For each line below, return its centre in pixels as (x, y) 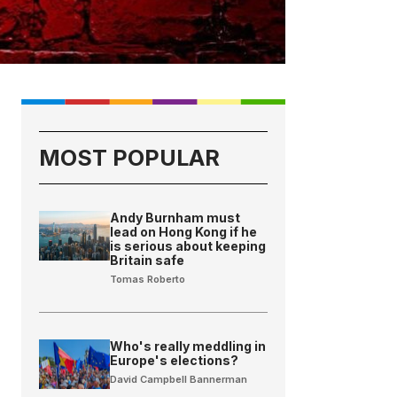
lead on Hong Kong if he (184, 231)
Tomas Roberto (148, 279)
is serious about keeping (188, 245)
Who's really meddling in (188, 346)
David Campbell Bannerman (179, 379)
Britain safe (148, 260)
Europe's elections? (175, 360)
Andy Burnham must (175, 217)
